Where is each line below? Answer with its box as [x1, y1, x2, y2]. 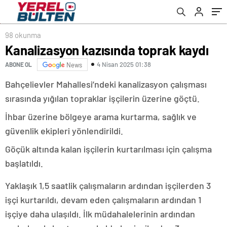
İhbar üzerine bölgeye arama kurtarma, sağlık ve [5, 110, 197, 122]
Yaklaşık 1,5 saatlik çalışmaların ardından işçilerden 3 [5, 179, 211, 191]
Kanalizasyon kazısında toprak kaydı [5, 42, 209, 58]
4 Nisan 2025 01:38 [97, 60, 151, 69]
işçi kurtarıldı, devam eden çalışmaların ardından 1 [5, 194, 201, 205]
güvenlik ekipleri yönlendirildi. [5, 125, 123, 136]
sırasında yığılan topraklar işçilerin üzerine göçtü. [5, 92, 200, 104]
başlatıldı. [5, 157, 43, 169]
